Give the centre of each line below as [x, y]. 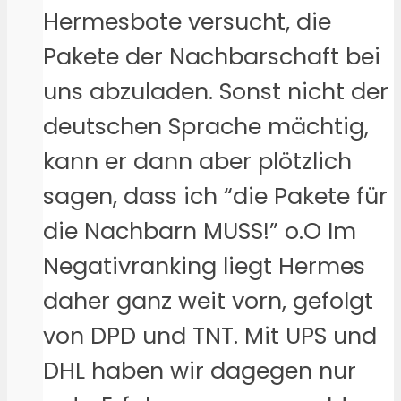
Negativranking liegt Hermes [204, 265]
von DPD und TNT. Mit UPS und [210, 335]
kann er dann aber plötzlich [197, 161]
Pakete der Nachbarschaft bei [212, 56]
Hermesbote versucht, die [187, 21]
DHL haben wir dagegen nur [200, 370]
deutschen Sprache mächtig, [206, 126]
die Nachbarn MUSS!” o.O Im [200, 230]
